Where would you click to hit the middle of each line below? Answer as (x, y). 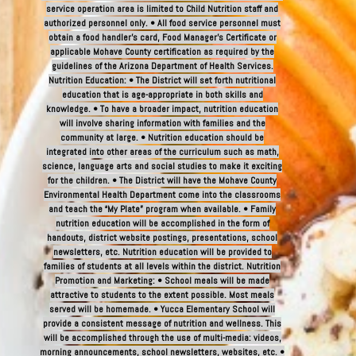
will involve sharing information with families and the (162, 123)
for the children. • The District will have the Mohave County (162, 180)
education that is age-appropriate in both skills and (162, 95)
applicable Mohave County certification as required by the (162, 52)
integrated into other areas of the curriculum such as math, (162, 152)
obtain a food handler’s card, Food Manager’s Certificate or (162, 37)
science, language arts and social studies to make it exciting (162, 166)
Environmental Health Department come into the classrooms (162, 195)
